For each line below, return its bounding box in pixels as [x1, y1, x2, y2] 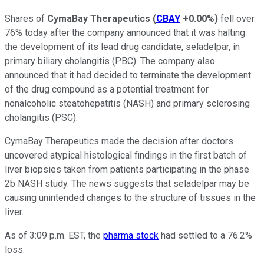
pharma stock [103, 229, 159, 241]
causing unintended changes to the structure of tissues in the [5, 192, 256, 203]
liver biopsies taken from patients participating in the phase [5, 163, 249, 175]
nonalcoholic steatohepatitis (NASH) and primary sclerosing [5, 97, 250, 109]
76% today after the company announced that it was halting [5, 27, 245, 38]
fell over [218, 12, 255, 24]
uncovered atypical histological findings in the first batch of [5, 149, 247, 161]
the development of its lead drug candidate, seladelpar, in [5, 41, 240, 52]
